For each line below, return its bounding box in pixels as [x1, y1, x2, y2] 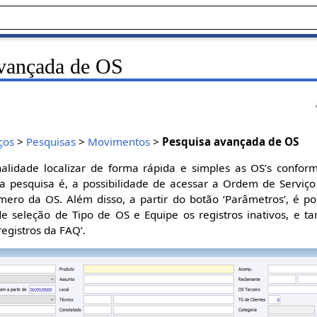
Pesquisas [26, 134, 76, 149]
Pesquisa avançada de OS [162, 134, 299, 149]
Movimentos [88, 134, 151, 149]
